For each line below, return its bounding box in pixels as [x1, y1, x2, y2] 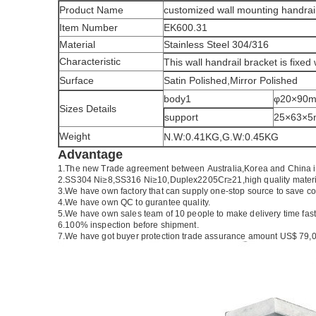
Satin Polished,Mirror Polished [164, 75, 298, 86]
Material [59, 39, 95, 50]
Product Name [59, 4, 123, 16]
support [164, 111, 198, 123]
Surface [59, 75, 94, 86]
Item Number [59, 22, 118, 33]
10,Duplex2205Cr [157, 175, 228, 185]
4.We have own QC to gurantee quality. [58, 197, 211, 207]
